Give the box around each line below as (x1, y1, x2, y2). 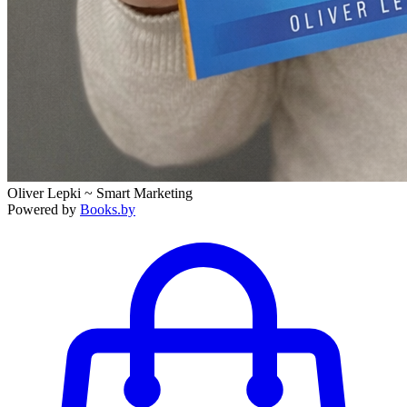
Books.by (80, 202, 135, 217)
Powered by (7, 202, 80, 217)
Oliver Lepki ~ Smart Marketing (7, 185, 193, 201)
